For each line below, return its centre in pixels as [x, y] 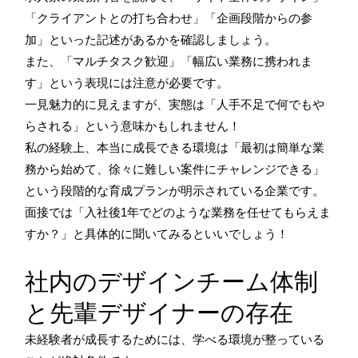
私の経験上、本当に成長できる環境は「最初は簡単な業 [175, 147]
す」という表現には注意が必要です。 [127, 82]
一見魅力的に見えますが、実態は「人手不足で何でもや [175, 104]
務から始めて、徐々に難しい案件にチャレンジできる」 [175, 169]
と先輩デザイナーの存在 [159, 312]
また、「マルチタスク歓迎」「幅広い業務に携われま [169, 61]
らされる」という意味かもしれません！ [133, 125]
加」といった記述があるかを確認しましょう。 [151, 39]
